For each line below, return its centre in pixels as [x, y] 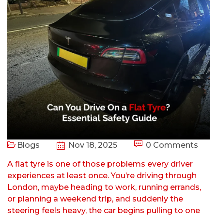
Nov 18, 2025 [92, 145]
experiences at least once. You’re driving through [102, 176]
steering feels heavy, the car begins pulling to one [104, 211]
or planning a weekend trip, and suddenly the [95, 199]
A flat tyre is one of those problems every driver [100, 164]
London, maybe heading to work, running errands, [104, 187]
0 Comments [171, 145]
